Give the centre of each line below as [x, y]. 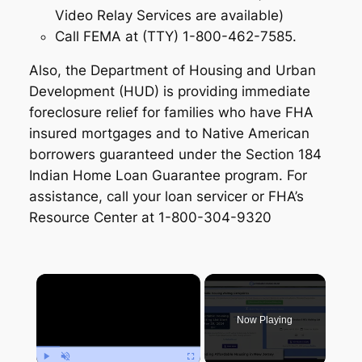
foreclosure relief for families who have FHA [171, 113]
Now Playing [265, 320]
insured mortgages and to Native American [169, 134]
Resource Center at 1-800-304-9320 [150, 218]
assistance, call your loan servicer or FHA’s [166, 197]
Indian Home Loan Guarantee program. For [168, 176]
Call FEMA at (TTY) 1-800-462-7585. [177, 36]
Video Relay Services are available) [171, 15]
